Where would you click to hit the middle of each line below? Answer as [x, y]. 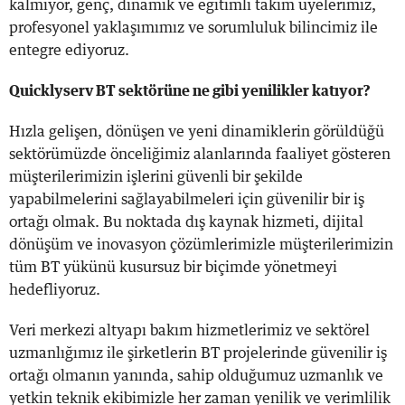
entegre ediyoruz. [69, 50]
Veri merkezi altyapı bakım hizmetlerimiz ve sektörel [189, 330]
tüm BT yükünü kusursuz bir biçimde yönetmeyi [173, 267]
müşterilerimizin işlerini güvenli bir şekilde [156, 177]
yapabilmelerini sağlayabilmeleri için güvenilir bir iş [187, 199]
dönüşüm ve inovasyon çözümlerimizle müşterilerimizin [201, 245]
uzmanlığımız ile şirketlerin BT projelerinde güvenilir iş [198, 353]
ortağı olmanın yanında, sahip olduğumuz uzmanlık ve [196, 376]
